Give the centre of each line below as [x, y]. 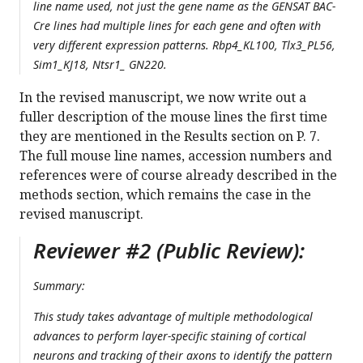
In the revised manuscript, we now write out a [163, 98]
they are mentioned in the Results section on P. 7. [170, 137]
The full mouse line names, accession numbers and [176, 156]
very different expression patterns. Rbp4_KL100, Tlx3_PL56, [184, 45]
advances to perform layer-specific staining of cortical [170, 336]
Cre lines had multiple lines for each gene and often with [177, 26]
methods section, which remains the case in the [165, 195]
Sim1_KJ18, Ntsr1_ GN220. [102, 65]
